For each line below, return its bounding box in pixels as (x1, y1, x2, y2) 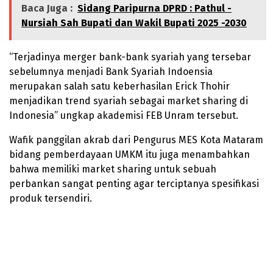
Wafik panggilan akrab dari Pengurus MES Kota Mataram (9, 134, 263, 146)
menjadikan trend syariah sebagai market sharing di (9, 95, 248, 107)
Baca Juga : (21, 2, 73, 15)
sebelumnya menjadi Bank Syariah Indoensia (9, 66, 213, 78)
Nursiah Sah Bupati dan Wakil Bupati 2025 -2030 (21, 17, 247, 29)
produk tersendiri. (9, 193, 92, 205)
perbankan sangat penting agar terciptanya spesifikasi (9, 178, 259, 190)
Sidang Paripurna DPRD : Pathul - (77, 2, 232, 15)
